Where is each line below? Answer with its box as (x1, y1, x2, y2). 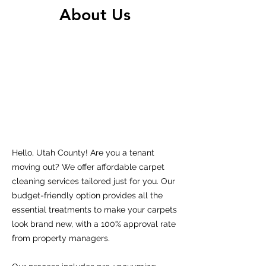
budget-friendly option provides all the (12, 191, 163, 200)
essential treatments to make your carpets (12, 205, 177, 214)
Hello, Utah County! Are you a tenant (12, 148, 154, 157)
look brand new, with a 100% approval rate (12, 219, 176, 229)
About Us (59, 5, 131, 24)
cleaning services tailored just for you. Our (12, 176, 175, 186)
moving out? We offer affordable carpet (12, 162, 164, 172)
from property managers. (12, 233, 110, 243)
